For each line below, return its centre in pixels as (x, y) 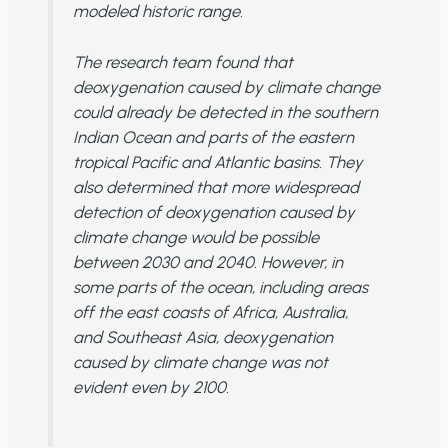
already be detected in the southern (244, 112)
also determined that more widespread (215, 187)
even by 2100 (178, 387)
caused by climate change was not (200, 362)
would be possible (254, 237)
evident (101, 387)
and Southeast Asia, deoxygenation (202, 337)
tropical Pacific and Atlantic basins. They (217, 162)
